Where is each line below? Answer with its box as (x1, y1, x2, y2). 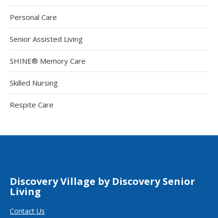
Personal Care (10, 12, 57, 22)
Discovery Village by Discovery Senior (10, 174, 195, 188)
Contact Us (10, 206, 45, 216)
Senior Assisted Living (10, 34, 83, 44)
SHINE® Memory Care (10, 55, 86, 66)
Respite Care (10, 99, 54, 109)
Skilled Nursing (10, 77, 58, 88)
